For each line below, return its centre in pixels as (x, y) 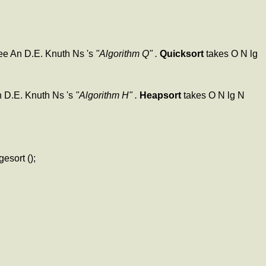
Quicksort (182, 54)
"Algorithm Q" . (126, 54)
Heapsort (160, 96)
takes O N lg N (213, 96)
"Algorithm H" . (106, 96)
